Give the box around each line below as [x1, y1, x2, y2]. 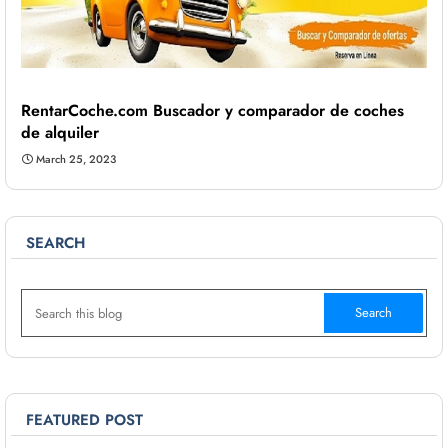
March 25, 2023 [36, 151, 116, 168]
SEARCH [26, 232, 85, 255]
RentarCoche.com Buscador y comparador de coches [21, 99, 404, 123]
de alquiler [21, 121, 99, 145]
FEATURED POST [26, 409, 143, 432]
